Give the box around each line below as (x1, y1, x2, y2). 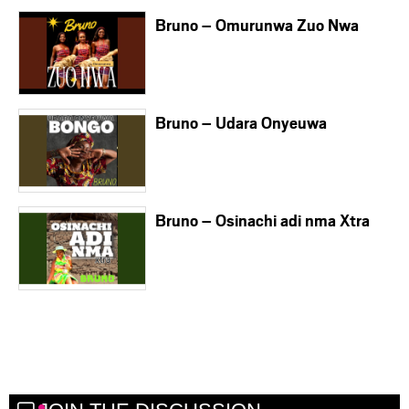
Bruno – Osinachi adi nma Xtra (155, 209, 370, 232)
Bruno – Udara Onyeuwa (155, 111, 327, 134)
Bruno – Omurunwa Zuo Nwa (155, 14, 359, 37)
